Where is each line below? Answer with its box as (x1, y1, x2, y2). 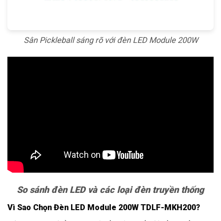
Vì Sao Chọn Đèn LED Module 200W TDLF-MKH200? (7, 203, 200, 213)
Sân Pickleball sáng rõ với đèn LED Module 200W (23, 35, 198, 45)
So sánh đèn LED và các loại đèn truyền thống (17, 184, 204, 195)
